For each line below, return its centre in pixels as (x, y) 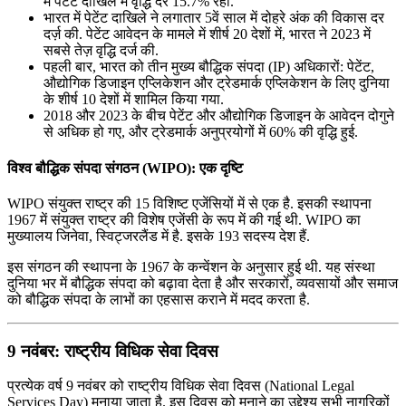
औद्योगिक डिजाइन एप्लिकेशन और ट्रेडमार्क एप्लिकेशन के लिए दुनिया (217, 83)
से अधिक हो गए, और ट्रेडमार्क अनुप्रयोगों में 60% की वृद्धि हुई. (201, 132)
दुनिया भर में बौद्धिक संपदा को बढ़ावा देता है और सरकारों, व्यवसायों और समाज (203, 283)
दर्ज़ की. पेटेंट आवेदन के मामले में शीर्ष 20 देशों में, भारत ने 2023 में (207, 34)
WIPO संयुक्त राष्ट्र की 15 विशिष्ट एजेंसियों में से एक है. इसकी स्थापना (189, 203)
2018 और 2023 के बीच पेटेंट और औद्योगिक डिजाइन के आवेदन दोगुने (219, 116)
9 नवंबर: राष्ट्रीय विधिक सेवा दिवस (113, 351)
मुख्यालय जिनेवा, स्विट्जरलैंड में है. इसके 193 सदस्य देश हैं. (159, 236)
